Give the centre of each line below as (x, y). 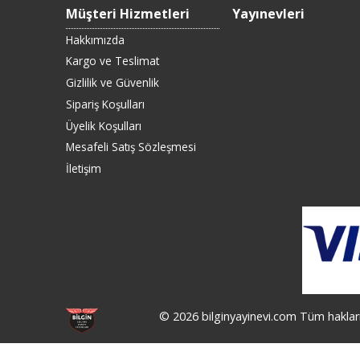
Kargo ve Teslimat (112, 61)
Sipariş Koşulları (105, 104)
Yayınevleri (268, 14)
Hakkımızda (95, 39)
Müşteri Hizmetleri (128, 14)
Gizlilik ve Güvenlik (112, 83)
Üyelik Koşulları (104, 125)
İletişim (84, 169)
